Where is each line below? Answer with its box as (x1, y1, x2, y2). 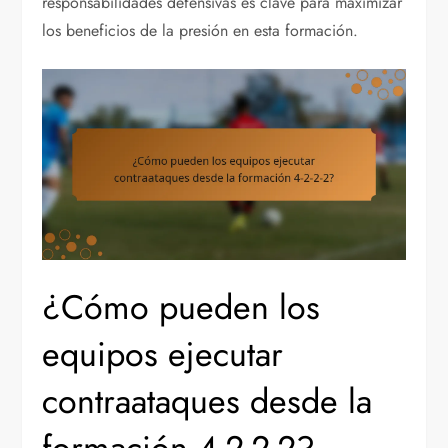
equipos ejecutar (42, 329, 284, 379)
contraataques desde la (42, 376, 373, 426)
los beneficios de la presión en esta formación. (42, 18, 359, 42)
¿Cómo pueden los (42, 282, 321, 332)
